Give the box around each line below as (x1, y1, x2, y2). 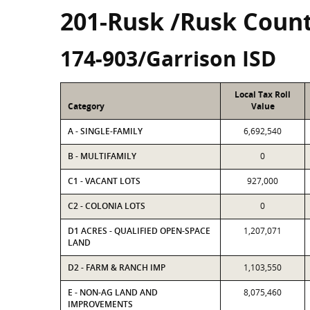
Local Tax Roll (235, 89, 291, 100)
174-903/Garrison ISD (60, 44, 276, 73)
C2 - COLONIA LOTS (68, 200, 145, 212)
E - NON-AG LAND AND (68, 286, 158, 298)
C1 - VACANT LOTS (68, 175, 140, 187)
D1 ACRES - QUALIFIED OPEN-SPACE (68, 225, 210, 237)
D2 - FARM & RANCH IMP (68, 262, 165, 273)
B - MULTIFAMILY (68, 150, 136, 162)
